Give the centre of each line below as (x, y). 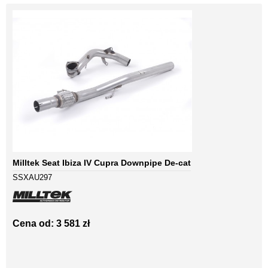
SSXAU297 (32, 178)
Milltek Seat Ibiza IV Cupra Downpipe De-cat (102, 163)
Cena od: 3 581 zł (51, 224)
